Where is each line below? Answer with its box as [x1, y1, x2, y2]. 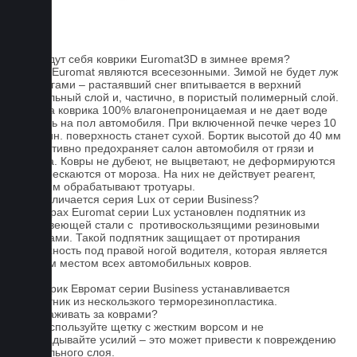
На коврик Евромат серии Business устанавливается [16, 282, 290, 295]
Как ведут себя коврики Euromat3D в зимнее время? [16, 53, 290, 65]
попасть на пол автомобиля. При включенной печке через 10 [16, 116, 336, 129]
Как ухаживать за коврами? [16, 308, 158, 320]
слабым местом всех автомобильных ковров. [16, 257, 252, 269]
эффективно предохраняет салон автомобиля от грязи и [16, 142, 314, 155]
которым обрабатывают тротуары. [16, 180, 195, 193]
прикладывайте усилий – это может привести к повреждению [16, 333, 336, 346]
